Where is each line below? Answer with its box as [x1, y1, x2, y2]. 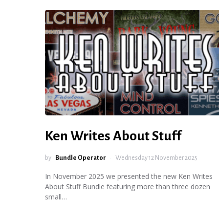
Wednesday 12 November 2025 [115, 154, 197, 161]
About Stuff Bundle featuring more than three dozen [45, 182, 210, 191]
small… [45, 192, 67, 201]
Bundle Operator [55, 154, 106, 161]
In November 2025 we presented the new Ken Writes [45, 172, 213, 181]
